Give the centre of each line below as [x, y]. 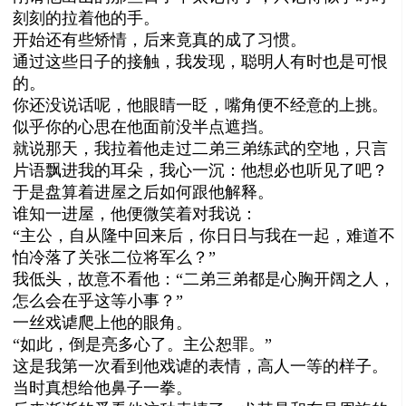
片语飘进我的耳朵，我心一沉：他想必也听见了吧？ [201, 170]
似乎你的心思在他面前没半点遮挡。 [144, 126]
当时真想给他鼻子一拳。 [103, 387]
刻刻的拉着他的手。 [87, 18]
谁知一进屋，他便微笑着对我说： [135, 213]
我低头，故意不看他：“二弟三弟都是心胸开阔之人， [204, 279]
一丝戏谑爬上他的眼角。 [103, 322]
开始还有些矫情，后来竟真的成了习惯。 [160, 39]
